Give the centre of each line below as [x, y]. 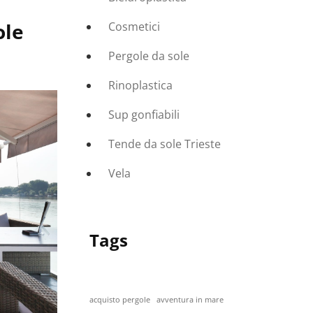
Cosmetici [134, 27]
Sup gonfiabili [144, 115]
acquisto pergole [120, 300]
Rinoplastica [141, 85]
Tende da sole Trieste [165, 144]
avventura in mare [190, 300]
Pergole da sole [149, 56]
